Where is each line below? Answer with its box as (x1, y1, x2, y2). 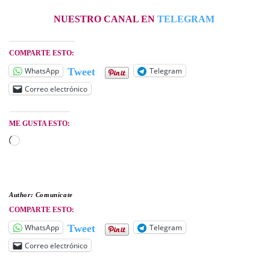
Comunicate (35, 191, 73, 199)
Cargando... (19, 136, 71, 148)
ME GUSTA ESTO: (9, 119, 70, 128)
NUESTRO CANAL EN (53, 14, 157, 25)
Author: (9, 191, 36, 199)
